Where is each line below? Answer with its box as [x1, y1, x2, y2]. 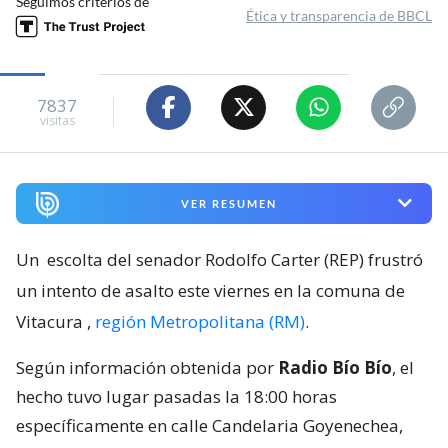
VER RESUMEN [180, 196, 277, 210]
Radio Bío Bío [278, 355, 392, 379]
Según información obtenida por [16, 355, 278, 379]
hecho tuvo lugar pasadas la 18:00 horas [16, 384, 337, 408]
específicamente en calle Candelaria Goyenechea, [16, 413, 403, 437]
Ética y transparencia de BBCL [246, 6, 432, 24]
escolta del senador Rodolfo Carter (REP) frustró [47, 247, 423, 271]
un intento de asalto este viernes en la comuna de [16, 278, 405, 302]
